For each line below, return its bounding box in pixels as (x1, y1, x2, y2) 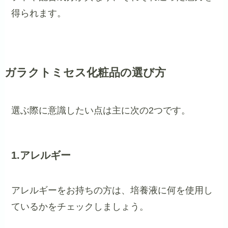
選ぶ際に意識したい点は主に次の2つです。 (11, 105, 191, 116)
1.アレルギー (11, 149, 71, 161)
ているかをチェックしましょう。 (11, 202, 149, 212)
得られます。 (11, 8, 67, 18)
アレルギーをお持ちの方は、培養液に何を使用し (11, 185, 213, 196)
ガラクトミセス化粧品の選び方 (4, 66, 166, 79)
